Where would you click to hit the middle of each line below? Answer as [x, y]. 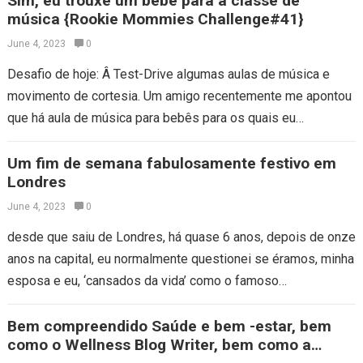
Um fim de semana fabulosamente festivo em [171, 163]
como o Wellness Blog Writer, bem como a [159, 345]
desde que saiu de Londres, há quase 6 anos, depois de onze [181, 237]
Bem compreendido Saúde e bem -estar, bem [169, 326]
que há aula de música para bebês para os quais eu [151, 118]
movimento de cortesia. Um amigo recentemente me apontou [179, 96]
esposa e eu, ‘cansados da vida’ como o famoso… [147, 281]
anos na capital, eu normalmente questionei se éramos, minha [180, 259]
